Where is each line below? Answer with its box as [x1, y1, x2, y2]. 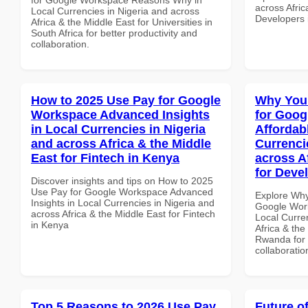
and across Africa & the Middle [31, 136, 211, 151]
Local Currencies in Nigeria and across [31, 5, 199, 16]
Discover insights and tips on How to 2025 [31, 175, 213, 186]
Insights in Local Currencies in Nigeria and [31, 197, 214, 208]
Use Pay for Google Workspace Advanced [31, 186, 213, 197]
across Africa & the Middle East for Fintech [31, 208, 215, 219]
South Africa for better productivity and [31, 27, 197, 38]
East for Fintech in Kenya [31, 151, 179, 165]
